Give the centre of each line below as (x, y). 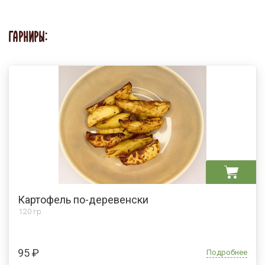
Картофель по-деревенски (83, 199)
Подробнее (227, 252)
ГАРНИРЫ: (28, 38)
